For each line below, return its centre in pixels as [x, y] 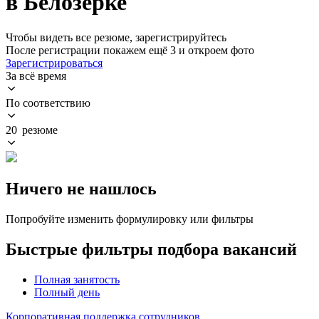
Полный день [67, 292]
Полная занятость [77, 279]
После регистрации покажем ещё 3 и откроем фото [130, 50]
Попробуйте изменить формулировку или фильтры [130, 219]
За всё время [36, 75]
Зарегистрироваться [54, 63]
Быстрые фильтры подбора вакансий [151, 249]
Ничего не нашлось [81, 188]
